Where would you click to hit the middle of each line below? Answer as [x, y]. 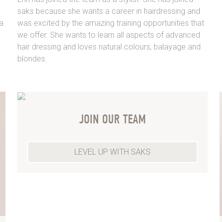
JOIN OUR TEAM [112, 120]
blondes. [32, 59]
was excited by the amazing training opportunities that [111, 23]
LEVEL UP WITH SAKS [112, 152]
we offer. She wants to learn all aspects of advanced [109, 35]
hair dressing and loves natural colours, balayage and [109, 47]
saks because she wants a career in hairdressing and [109, 11]
